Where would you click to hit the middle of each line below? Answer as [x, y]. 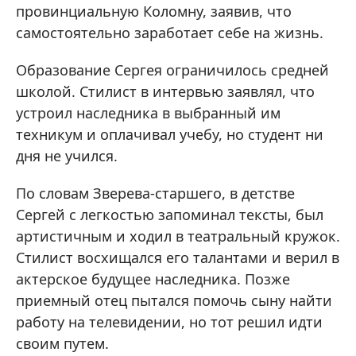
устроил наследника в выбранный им [148, 112]
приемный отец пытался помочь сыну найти [174, 300]
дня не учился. [67, 155]
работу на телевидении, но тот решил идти [169, 321]
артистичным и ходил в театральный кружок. [178, 236]
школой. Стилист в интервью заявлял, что [165, 91]
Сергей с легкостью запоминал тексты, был [170, 214]
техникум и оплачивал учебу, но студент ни [170, 134]
